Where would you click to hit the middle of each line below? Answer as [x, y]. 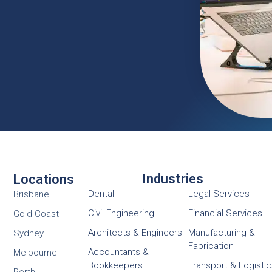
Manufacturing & [221, 233]
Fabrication [211, 246]
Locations [44, 180]
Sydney [29, 233]
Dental [101, 194]
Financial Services [225, 213]
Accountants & [118, 252]
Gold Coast [36, 214]
